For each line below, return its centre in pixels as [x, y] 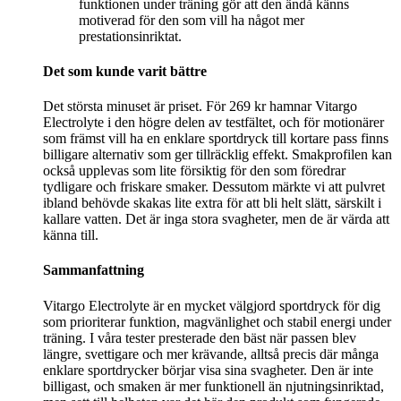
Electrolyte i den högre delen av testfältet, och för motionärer [213, 123]
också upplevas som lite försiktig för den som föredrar [194, 171]
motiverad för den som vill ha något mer [192, 20]
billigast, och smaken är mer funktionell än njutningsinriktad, [213, 386]
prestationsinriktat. [130, 36]
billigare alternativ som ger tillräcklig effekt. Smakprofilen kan [218, 155]
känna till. [71, 235]
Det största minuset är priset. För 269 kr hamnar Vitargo [200, 107]
